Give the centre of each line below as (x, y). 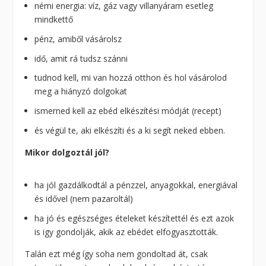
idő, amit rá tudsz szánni (81, 58)
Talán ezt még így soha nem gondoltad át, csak (117, 254)
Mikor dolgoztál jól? (67, 152)
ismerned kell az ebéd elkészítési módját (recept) (128, 111)
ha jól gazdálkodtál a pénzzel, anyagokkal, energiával (136, 185)
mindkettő (54, 19)
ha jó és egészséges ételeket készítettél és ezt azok (134, 218)
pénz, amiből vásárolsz (78, 39)
